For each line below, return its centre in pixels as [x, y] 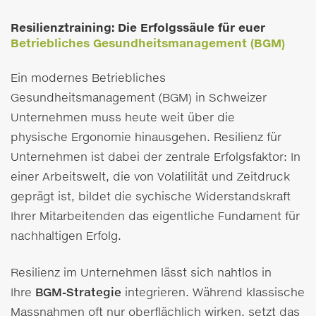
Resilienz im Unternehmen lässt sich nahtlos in [141, 272]
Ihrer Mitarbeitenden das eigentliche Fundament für [155, 216]
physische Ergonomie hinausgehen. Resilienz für [146, 137]
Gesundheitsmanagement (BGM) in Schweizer [139, 97]
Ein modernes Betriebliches [88, 78]
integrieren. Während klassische [213, 292]
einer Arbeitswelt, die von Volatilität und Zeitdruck [150, 176]
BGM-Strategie [78, 292]
